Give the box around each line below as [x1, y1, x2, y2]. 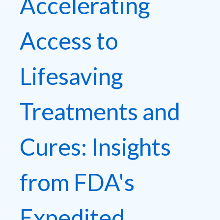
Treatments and [20, 97, 180, 126]
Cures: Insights [20, 133, 171, 161]
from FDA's [20, 168, 135, 196]
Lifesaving [20, 62, 123, 90]
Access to [20, 27, 118, 55]
